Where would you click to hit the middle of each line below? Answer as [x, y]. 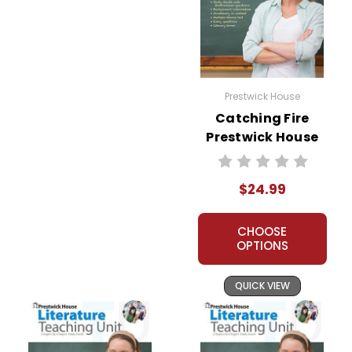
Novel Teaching [262, 156]
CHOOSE [262, 231]
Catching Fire [262, 118]
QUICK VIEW [262, 285]
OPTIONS [262, 245]
